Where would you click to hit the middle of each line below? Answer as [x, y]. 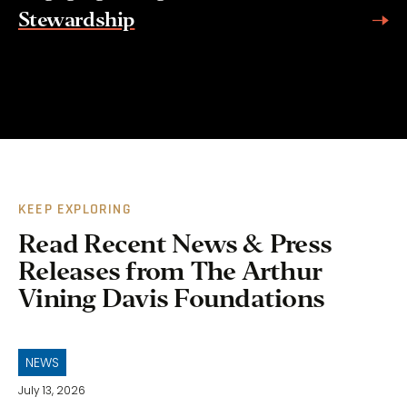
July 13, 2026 [52, 390]
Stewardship [77, 20]
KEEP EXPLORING [75, 209]
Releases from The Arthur [170, 271]
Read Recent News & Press [175, 244]
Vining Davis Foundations [171, 298]
